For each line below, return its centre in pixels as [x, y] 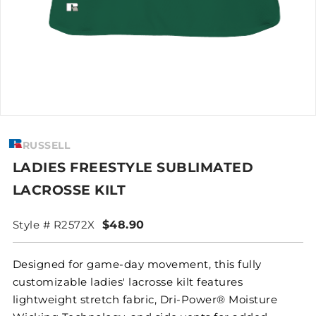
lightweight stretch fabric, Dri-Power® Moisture [145, 300]
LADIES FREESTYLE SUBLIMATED [133, 168]
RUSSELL [46, 145]
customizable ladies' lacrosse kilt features [128, 282]
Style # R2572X [54, 225]
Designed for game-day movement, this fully [137, 265]
